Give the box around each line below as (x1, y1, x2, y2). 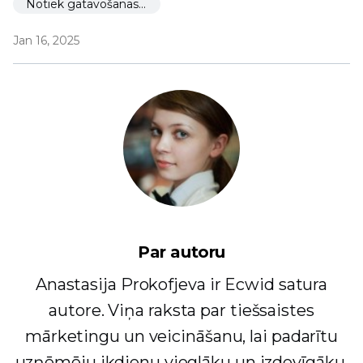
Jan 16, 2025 (13, 33, 79, 49)
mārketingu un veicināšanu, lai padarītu (24, 327, 339, 347)
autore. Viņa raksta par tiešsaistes (49, 301, 314, 321)
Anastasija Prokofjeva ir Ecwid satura (35, 275, 328, 295)
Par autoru (138, 242, 225, 263)
